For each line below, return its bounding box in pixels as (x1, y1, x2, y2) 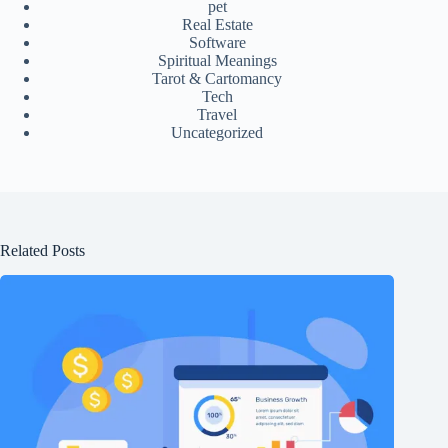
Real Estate (181, 15, 253, 33)
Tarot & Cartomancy (152, 69, 283, 87)
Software (188, 33, 246, 51)
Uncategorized (171, 123, 264, 141)
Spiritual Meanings (157, 51, 277, 69)
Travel (197, 105, 238, 123)
